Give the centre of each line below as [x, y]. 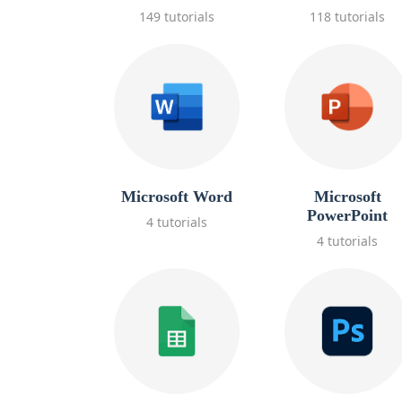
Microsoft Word [177, 197]
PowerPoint [347, 215]
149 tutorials [177, 17]
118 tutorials [347, 17]
